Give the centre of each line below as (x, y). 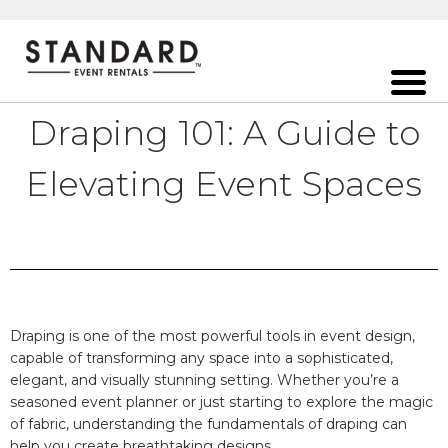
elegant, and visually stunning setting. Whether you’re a (204, 379)
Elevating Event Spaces (224, 183)
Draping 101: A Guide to (224, 132)
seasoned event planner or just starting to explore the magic (221, 401)
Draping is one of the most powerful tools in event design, (212, 335)
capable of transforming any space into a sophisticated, (201, 357)
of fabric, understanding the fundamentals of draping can (208, 423)
